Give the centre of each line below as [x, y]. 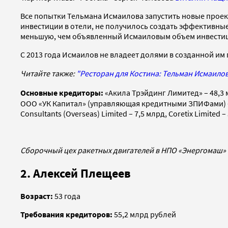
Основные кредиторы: [63, 92]
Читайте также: [48, 73]
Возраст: [37, 196]
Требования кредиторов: [66, 215]
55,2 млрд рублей [144, 215]
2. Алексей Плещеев [76, 173]
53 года [67, 196]
